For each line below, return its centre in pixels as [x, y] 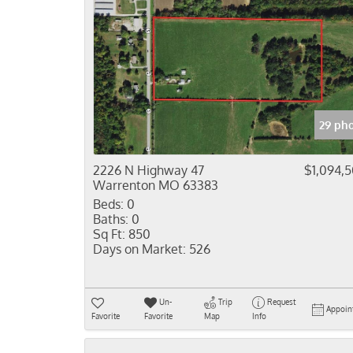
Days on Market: [139, 249]
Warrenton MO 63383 [156, 185]
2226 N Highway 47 [149, 170]
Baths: [111, 219]
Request [281, 302]
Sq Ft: [109, 234]
